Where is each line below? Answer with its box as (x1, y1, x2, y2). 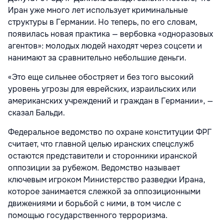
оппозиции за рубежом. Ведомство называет (8, 163, 180, 173)
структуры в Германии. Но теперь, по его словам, (8, 17, 197, 28)
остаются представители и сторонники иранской (8, 151, 197, 162)
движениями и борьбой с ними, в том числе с (8, 198, 181, 209)
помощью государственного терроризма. (8, 210, 167, 221)
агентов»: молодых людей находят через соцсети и (8, 41, 202, 52)
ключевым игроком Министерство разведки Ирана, (8, 174, 205, 185)
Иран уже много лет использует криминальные (8, 5, 188, 16)
